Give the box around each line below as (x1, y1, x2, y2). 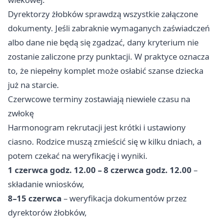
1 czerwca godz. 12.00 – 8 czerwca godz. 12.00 (8, 164, 192, 175)
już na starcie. (8, 79, 59, 90)
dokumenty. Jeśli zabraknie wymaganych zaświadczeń (8, 22, 210, 34)
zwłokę (8, 108, 34, 119)
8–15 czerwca (8, 193, 62, 204)
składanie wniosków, (8, 178, 85, 190)
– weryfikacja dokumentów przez (62, 193, 187, 204)
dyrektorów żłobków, (8, 207, 87, 218)
